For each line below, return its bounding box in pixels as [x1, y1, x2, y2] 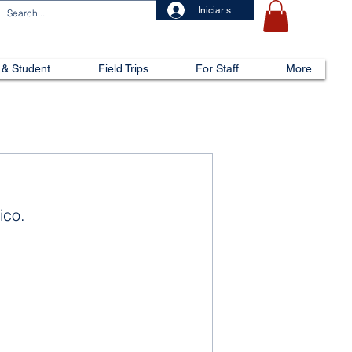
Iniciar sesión [198, 5, 255, 16]
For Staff [196, 61, 239, 75]
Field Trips [98, 61, 148, 75]
